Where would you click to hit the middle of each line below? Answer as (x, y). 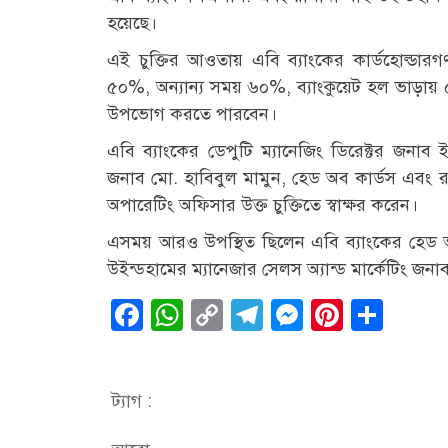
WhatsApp (256, 314)
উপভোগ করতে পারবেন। (192, 113)
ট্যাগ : (132, 400)
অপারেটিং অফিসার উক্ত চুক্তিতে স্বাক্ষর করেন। (262, 204)
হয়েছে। (132, 22)
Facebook (212, 314)
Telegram (330, 314)
